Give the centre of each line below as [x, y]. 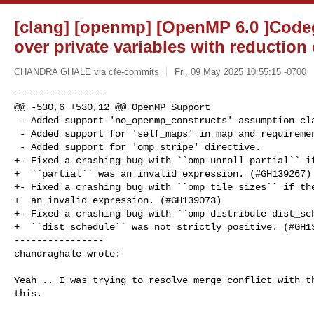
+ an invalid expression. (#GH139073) [118, 200]
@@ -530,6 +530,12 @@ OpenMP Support [112, 107]
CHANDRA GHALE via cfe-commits [87, 71]
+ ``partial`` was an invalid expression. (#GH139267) [163, 173]
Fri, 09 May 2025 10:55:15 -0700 [240, 71]
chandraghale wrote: [67, 253]
